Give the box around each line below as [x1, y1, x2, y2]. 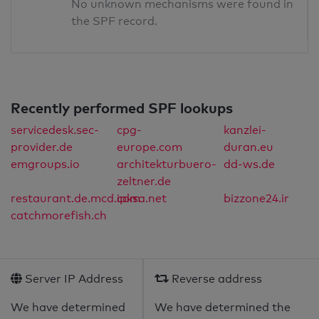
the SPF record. [71, 14, 158, 28]
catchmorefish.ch [11, 209, 107, 223]
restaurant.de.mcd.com [11, 192, 140, 206]
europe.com [117, 140, 183, 155]
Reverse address [169, 272, 262, 286]
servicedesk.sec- [11, 123, 99, 137]
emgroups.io [11, 157, 80, 172]
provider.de [11, 140, 73, 155]
